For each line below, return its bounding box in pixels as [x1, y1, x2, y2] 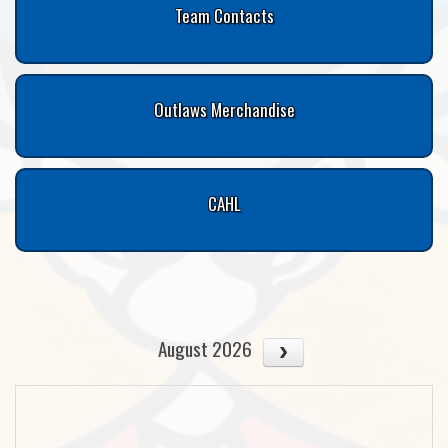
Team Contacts [174, 2, 274, 28]
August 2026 [158, 333, 253, 363]
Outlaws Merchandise [153, 96, 295, 122]
